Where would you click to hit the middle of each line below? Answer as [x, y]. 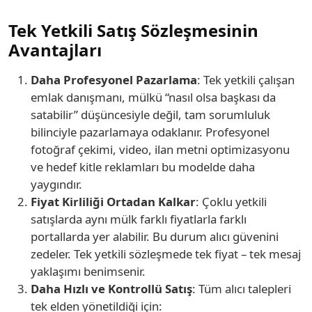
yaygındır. [56, 184]
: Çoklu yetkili [231, 202]
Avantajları [55, 50]
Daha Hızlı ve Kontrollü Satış [111, 289]
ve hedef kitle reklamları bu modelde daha [143, 167]
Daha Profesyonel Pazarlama [114, 80]
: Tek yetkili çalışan [246, 80]
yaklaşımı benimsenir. [88, 271]
